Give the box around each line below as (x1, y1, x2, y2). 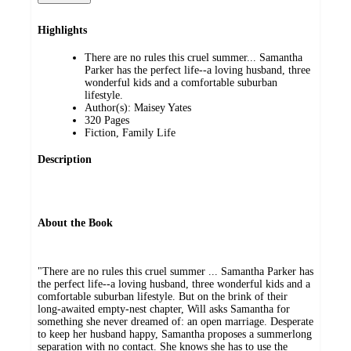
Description (38, 154, 92, 166)
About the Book (38, 217, 113, 230)
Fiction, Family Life (85, 126, 175, 139)
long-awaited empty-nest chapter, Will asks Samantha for (38, 303, 290, 316)
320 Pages (85, 114, 129, 126)
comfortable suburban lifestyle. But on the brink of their (38, 291, 288, 303)
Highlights (38, 24, 87, 37)
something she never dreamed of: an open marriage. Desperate (38, 316, 313, 328)
